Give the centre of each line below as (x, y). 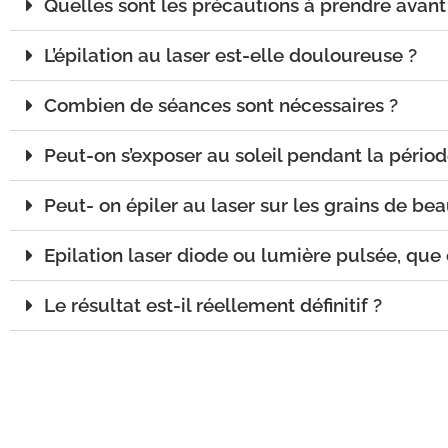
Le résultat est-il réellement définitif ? (213, 305)
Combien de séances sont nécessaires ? (221, 105)
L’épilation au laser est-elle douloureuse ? (231, 55)
